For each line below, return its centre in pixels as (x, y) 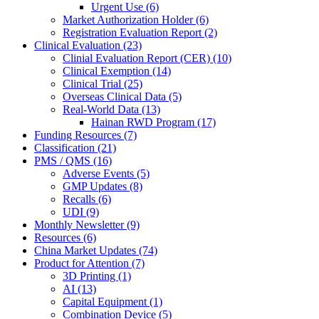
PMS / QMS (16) (73, 161)
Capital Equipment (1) (113, 302)
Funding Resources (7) (85, 135)
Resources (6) (65, 238)
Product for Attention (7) (89, 263)
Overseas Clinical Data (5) (122, 97)
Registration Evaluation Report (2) (140, 33)
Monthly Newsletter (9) (87, 225)
